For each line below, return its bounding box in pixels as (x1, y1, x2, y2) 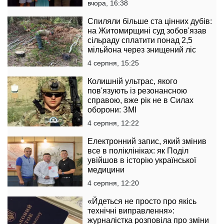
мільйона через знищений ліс (87, 45, 196, 54)
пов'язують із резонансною (87, 86, 187, 95)
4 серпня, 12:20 (87, 178, 139, 187)
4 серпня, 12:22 (87, 118, 139, 127)
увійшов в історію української (87, 155, 196, 164)
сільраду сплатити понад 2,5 (87, 35, 192, 44)
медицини (87, 165, 124, 174)
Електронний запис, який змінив (87, 136, 206, 145)
